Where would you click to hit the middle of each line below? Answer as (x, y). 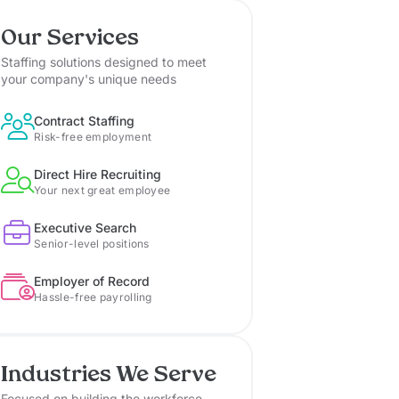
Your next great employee (102, 191)
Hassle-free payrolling (93, 297)
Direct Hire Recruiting (98, 175)
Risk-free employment (93, 137)
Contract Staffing (85, 121)
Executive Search (85, 228)
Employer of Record (92, 281)
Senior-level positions (92, 244)
